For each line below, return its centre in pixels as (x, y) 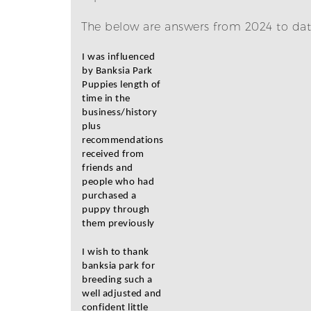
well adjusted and (122, 294)
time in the (106, 99)
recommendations (123, 141)
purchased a (109, 196)
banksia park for (118, 266)
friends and (108, 168)
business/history (119, 113)
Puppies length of (121, 85)
